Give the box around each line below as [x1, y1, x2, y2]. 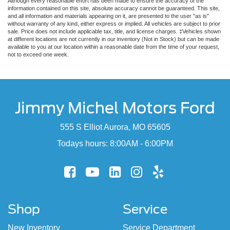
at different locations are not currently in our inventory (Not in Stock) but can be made [8, 35, 219, 42]
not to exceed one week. [8, 51, 69, 57]
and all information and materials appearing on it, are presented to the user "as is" [8, 12, 209, 19]
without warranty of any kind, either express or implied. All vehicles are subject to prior [8, 20, 220, 27]
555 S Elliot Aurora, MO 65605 [60, 122, 170, 131]
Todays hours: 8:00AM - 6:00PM [57, 139, 173, 148]
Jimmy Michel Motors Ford [15, 98, 215, 117]
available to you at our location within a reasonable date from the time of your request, [8, 43, 219, 50]
